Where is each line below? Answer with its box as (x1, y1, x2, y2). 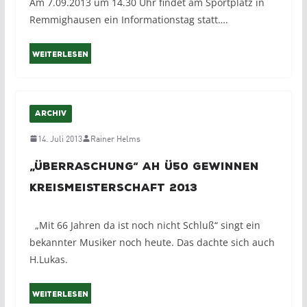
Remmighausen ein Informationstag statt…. (29, 13, 228, 27)
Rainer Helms (90, 132, 140, 145)
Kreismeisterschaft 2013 (29, 182, 197, 195)
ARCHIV (34, 110, 66, 119)
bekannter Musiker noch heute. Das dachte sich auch (29, 236, 275, 249)
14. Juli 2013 (37, 132, 82, 145)
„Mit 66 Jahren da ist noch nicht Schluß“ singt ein (29, 219, 260, 232)
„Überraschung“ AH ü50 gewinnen (29, 160, 259, 173)
